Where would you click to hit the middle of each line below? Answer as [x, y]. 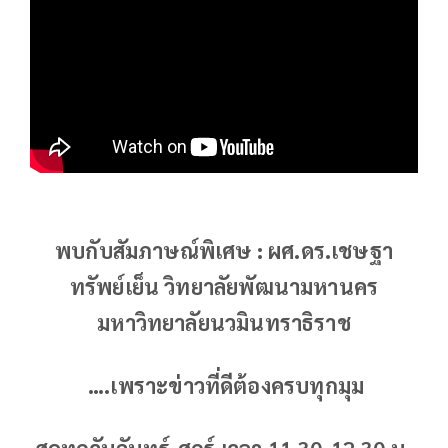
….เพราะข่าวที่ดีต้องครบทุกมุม [226, 385]
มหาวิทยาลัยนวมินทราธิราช [224, 322]
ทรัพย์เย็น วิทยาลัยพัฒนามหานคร [224, 286]
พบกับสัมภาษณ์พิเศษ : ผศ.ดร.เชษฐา [224, 250]
